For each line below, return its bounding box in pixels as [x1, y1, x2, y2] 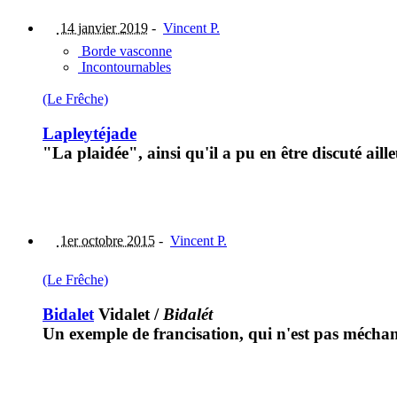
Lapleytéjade [43, 124, 136, 144]
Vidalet [94, 304, 150, 323]
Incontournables [78, 59, 171, 75]
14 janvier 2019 [57, 20, 148, 36]
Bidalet [43, 304, 94, 323]
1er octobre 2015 [57, 232, 155, 248]
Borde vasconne [78, 43, 172, 59]
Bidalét [163, 304, 213, 323]
